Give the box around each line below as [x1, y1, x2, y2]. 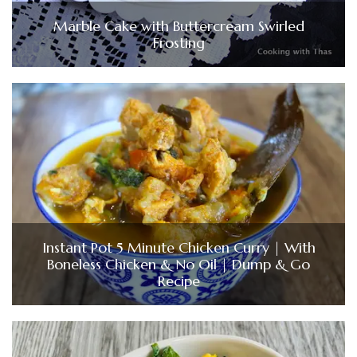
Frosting [152, 33, 205, 52]
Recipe [157, 271, 200, 290]
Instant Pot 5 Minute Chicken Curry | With [41, 237, 316, 257]
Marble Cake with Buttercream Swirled [53, 17, 304, 35]
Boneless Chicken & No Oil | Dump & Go [47, 254, 310, 273]
